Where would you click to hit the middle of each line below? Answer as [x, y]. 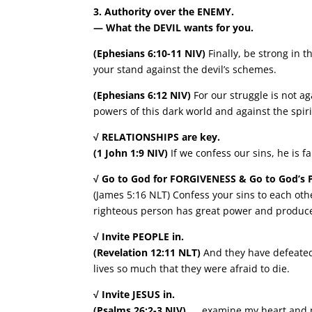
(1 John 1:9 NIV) [131, 153]
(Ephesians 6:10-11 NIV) [150, 53]
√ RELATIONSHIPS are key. [157, 137]
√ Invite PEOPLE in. [139, 236]
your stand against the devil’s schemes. [185, 69]
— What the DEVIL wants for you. [174, 28]
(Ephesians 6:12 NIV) [142, 95]
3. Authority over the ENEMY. [164, 11]
